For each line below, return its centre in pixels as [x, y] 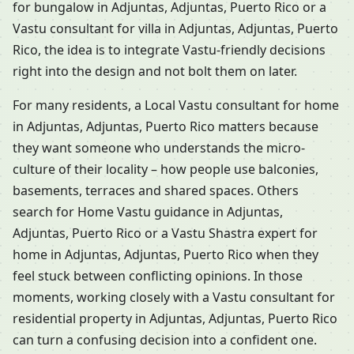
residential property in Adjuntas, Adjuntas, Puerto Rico [175, 319]
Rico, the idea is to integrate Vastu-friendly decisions [169, 50]
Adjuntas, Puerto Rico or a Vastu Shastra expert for [165, 233]
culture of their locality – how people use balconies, [166, 169]
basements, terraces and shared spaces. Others [156, 191]
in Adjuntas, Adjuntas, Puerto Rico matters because [166, 127]
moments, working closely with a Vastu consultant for [174, 298]
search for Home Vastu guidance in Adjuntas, [148, 212]
